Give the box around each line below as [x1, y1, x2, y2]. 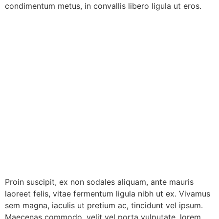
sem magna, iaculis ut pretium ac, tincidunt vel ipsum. [5, 200, 203, 211]
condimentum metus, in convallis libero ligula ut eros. [5, 1, 201, 11]
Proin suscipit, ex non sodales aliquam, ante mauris [5, 177, 194, 187]
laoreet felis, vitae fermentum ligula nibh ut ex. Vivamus [5, 189, 210, 199]
